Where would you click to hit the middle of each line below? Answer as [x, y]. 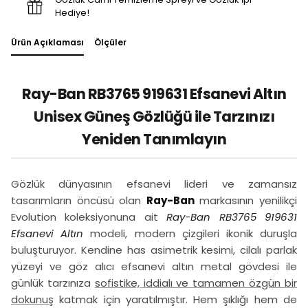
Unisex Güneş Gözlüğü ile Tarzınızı [154, 117]
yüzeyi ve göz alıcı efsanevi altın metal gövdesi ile [154, 266]
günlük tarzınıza [53, 283]
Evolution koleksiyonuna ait [89, 217]
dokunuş [32, 299]
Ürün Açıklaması [47, 42]
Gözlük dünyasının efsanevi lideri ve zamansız [154, 184]
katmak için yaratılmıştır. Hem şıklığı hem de [175, 299]
